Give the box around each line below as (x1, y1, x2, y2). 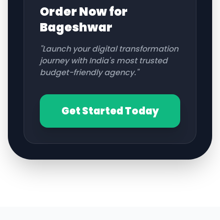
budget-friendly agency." (40, 67, 138, 78)
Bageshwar (40, 19, 112, 35)
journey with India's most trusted (40, 55, 167, 66)
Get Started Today (61, 104, 159, 118)
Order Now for (40, 3, 128, 20)
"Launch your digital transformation (40, 43, 178, 55)
